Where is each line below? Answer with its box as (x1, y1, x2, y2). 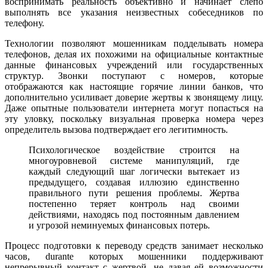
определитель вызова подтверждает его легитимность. (5, 124, 228, 135)
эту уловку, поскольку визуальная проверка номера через (5, 113, 263, 124)
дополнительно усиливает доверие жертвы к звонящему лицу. (5, 92, 263, 102)
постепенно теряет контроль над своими (29, 198, 239, 209)
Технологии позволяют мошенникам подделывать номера (5, 38, 263, 48)
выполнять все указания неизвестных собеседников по (5, 7, 263, 17)
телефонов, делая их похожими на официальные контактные (5, 48, 263, 59)
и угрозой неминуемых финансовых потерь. (29, 220, 210, 230)
